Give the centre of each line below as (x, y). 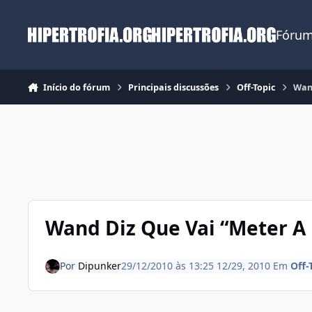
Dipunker (99, 266)
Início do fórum (76, 87)
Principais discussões (174, 87)
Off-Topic (256, 87)
